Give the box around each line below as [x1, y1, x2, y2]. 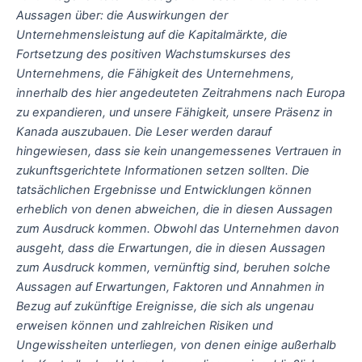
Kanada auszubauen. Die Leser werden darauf [16, 124, 271, 139]
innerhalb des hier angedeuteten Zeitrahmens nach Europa [16, 85, 345, 100]
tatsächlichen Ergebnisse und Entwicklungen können [16, 182, 312, 197]
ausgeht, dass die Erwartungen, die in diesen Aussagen [16, 240, 326, 255]
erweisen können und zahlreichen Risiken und [16, 318, 273, 333]
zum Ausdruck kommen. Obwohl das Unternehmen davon [16, 221, 339, 236]
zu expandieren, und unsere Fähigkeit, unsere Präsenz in [16, 104, 333, 120]
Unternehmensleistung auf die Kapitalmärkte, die [16, 27, 288, 42]
